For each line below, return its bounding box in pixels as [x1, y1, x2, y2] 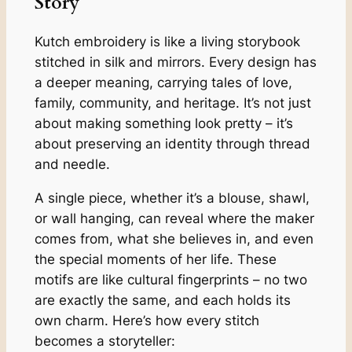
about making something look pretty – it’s [34, 115, 293, 132]
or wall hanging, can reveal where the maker [34, 210, 314, 226]
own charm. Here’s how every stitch [34, 312, 259, 328]
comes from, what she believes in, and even [34, 230, 313, 247]
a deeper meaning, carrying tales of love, [34, 75, 292, 91]
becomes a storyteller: [34, 332, 175, 349]
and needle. [34, 156, 114, 173]
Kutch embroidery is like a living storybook [34, 34, 300, 50]
